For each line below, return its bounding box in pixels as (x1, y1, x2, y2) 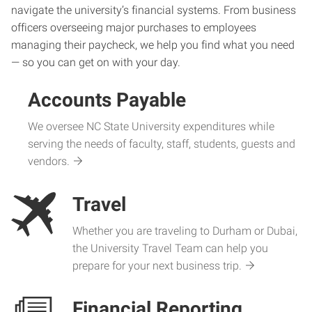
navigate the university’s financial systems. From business (11, 3, 296, 17)
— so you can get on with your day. (11, 56, 180, 69)
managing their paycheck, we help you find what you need (11, 38, 295, 52)
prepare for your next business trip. (72, 259, 242, 272)
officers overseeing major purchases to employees (11, 21, 256, 34)
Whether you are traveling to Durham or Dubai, (72, 224, 297, 237)
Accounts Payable (28, 88, 186, 111)
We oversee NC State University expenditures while (28, 120, 274, 133)
